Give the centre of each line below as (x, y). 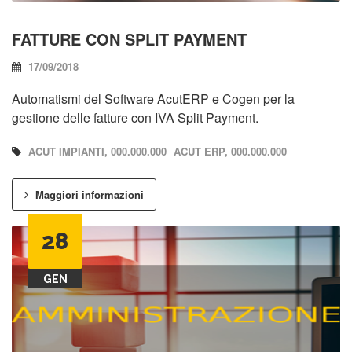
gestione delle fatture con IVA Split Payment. (135, 117)
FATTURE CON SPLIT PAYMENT (129, 38)
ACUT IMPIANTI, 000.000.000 (97, 151)
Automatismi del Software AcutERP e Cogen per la (153, 98)
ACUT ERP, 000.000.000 (230, 151)
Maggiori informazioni (88, 194)
